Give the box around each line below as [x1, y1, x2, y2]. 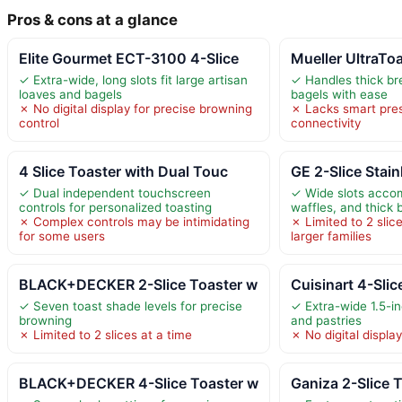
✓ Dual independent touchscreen [19, 185, 211, 200]
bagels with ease [291, 86, 389, 101]
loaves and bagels [19, 86, 122, 101]
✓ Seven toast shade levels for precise [19, 298, 242, 313]
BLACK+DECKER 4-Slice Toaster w [19, 373, 258, 392]
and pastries [291, 312, 363, 328]
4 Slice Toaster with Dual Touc [19, 162, 228, 180]
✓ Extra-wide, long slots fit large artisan [19, 72, 248, 87]
